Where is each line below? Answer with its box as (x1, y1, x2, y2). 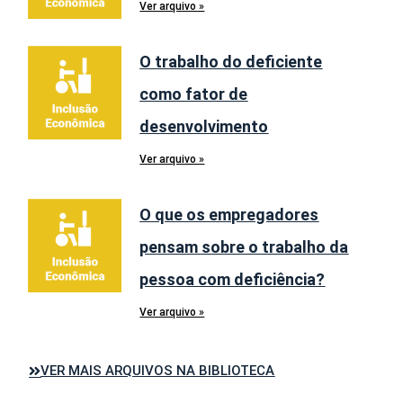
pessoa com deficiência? (139, 269, 326, 289)
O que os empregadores (139, 204, 319, 224)
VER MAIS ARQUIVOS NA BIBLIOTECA (40, 362, 275, 379)
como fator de (139, 84, 248, 103)
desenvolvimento (139, 116, 269, 136)
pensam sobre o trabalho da (139, 237, 349, 256)
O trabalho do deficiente (139, 51, 323, 71)
